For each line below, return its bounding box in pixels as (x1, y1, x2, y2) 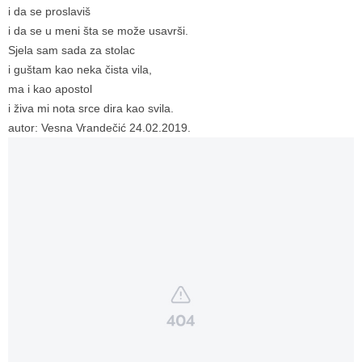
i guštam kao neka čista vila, (8, 62, 152, 76)
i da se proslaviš (8, 4, 90, 18)
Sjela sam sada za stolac (8, 43, 135, 57)
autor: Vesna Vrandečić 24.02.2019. (8, 120, 191, 134)
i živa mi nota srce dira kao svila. (8, 101, 174, 115)
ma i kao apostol (8, 82, 92, 95)
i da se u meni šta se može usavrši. (8, 23, 188, 37)
